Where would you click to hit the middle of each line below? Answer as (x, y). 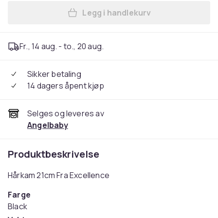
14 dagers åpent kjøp (66, 86)
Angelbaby (48, 125)
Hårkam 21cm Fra (39, 175)
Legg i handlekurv (117, 13)
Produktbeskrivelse (54, 154)
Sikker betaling (54, 74)
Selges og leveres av (66, 113)
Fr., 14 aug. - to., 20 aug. (62, 46)
